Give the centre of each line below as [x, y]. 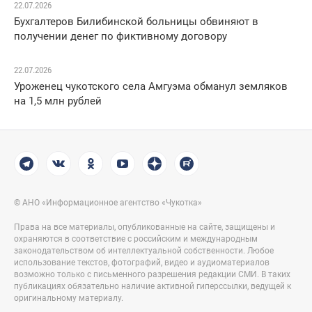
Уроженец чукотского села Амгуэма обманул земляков [151, 87]
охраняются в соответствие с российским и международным [136, 239]
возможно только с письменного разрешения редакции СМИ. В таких [152, 275]
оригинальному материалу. [69, 298]
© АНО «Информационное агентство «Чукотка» [108, 203]
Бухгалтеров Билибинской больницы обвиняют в [136, 22]
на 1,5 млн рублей [58, 101]
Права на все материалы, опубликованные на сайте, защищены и [145, 227]
